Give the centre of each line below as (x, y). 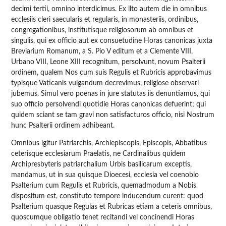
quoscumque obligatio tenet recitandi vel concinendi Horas (103, 217)
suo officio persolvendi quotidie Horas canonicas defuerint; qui (109, 104)
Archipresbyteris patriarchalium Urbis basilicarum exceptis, (102, 164)
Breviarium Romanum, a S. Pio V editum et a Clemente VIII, (102, 51)
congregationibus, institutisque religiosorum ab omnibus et (102, 30)
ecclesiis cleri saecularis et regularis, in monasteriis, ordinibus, (105, 19)
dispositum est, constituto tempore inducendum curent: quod (107, 196)
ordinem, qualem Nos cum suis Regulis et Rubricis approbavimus (111, 72)
